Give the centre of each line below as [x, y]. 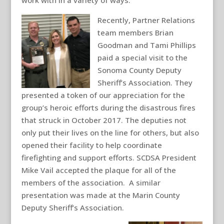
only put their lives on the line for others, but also [110, 132]
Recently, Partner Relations [146, 20]
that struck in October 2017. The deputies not [104, 120]
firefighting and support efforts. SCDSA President [109, 157]
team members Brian [135, 32]
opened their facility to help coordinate [91, 145]
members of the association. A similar [91, 182]
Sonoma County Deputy [139, 70]
